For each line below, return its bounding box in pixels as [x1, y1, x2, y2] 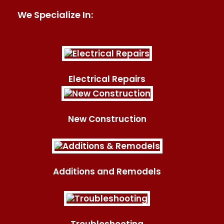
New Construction [67, 112, 146, 125]
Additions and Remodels [53, 165, 161, 177]
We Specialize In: [17, 8, 93, 21]
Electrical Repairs [68, 72, 145, 85]
